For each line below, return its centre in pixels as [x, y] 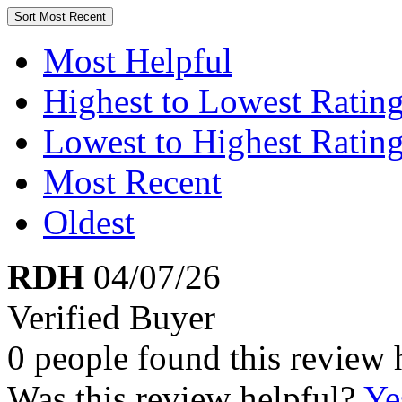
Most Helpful [138, 61]
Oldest [89, 222]
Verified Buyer [111, 317]
